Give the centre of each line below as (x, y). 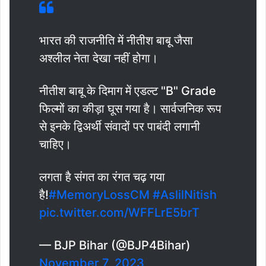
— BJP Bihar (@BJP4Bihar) (115, 245)
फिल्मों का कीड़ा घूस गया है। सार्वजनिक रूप (130, 108)
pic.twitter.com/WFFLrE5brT (119, 212)
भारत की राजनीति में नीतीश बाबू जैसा (116, 40)
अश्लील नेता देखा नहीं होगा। (99, 58)
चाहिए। (55, 144)
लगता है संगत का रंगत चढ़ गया (102, 177)
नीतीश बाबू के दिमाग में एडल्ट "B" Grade (128, 91)
